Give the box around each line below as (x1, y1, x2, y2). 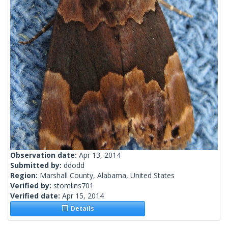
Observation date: (10, 150, 79, 160)
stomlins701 (53, 181, 94, 191)
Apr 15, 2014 (62, 191, 104, 201)
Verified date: (10, 191, 62, 201)
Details (67, 204, 94, 213)
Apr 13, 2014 (79, 150, 121, 160)
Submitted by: (10, 160, 64, 170)
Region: (10, 170, 40, 181)
